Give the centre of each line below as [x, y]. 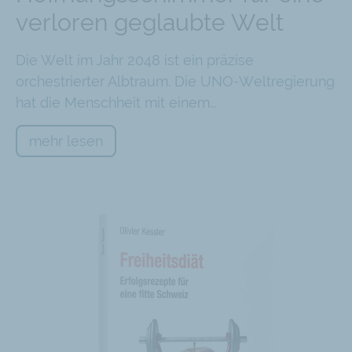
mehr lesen [66, 141]
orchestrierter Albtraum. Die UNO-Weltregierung [175, 81]
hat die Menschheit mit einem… [116, 102]
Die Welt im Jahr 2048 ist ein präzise [135, 60]
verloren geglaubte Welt [150, 22]
